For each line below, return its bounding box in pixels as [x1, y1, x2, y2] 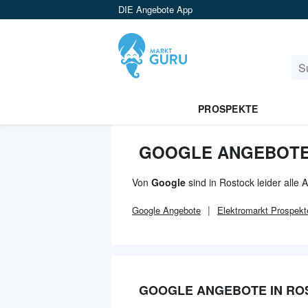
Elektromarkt [217, 203, 268, 217]
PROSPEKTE [197, 102, 258, 115]
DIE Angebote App [118, 3, 192, 16]
